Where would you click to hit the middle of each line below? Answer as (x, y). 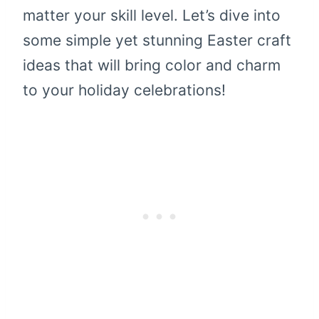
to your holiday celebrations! (124, 90)
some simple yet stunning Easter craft (157, 41)
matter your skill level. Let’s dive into (152, 16)
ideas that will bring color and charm (152, 66)
